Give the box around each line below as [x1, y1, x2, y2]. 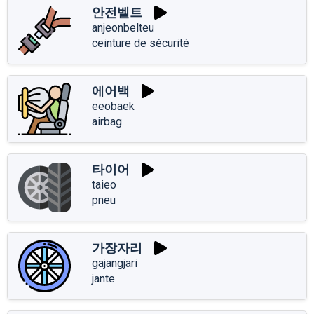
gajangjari [92, 256, 137, 270]
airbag [92, 114, 122, 128]
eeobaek [92, 99, 135, 113]
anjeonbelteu [92, 20, 154, 34]
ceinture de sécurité [92, 36, 189, 50]
